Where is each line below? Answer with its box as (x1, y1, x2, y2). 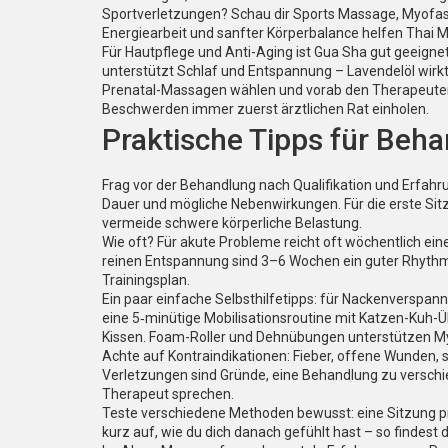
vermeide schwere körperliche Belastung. (102, 215, 362, 231)
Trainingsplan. (102, 272, 190, 288)
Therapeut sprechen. (102, 386, 234, 402)
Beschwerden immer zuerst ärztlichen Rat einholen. (102, 101, 429, 117)
